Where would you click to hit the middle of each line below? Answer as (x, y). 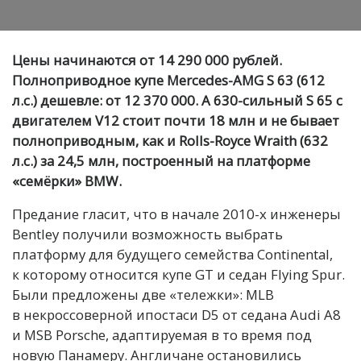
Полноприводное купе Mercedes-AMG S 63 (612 (168, 80)
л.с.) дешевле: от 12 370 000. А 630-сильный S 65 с (177, 100)
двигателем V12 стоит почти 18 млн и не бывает (176, 120)
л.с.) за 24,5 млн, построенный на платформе (161, 160)
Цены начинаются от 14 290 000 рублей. (147, 60)
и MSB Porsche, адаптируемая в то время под (162, 334)
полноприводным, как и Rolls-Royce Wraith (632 (170, 140)
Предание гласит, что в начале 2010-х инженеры (176, 214)
